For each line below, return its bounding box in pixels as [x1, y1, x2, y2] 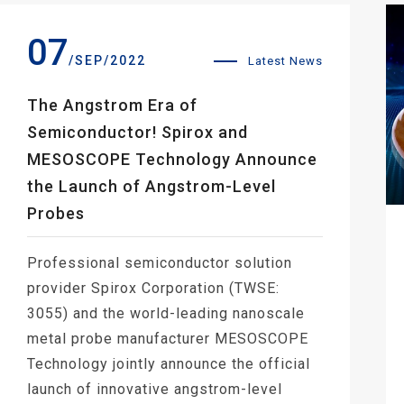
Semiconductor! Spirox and [27, 123, 248, 142]
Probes [27, 204, 85, 223]
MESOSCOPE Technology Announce [27, 150, 317, 169]
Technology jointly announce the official [27, 355, 310, 372]
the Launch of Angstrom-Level [27, 177, 276, 196]
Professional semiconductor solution [27, 254, 292, 271]
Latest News [248, 54, 323, 68]
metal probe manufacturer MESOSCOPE [27, 330, 308, 347]
